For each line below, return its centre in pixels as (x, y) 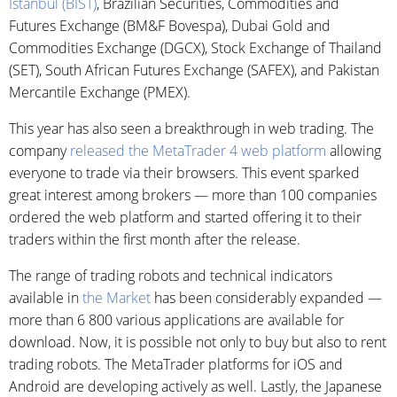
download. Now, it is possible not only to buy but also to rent (198, 343)
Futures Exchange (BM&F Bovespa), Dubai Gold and (170, 26)
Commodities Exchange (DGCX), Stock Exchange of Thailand (195, 48)
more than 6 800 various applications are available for (176, 320)
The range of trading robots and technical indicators (171, 276)
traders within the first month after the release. (155, 240)
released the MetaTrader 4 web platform (198, 151)
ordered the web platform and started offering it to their (185, 218)
